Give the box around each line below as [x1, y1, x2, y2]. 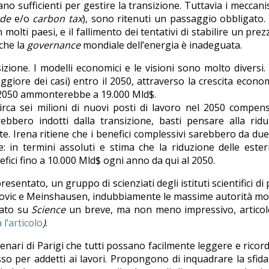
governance [27, 38, 80, 52]
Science [31, 202, 66, 216]
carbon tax [32, 11, 83, 25]
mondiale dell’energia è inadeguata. [80, 38, 242, 52]
